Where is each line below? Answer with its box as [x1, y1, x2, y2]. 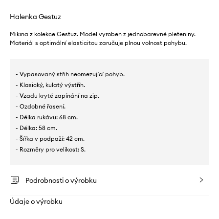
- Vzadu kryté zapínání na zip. [16, 91, 99, 99]
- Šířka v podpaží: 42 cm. [16, 134, 85, 142]
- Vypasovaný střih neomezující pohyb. [16, 70, 125, 78]
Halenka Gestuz [10, 12, 61, 21]
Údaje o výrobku [10, 197, 63, 206]
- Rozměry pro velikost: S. [16, 145, 86, 153]
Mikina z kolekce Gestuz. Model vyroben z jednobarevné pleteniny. [10, 30, 196, 38]
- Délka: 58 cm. [16, 124, 57, 131]
